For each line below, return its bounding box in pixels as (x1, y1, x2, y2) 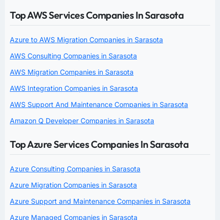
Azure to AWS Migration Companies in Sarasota (10, 35, 163, 44)
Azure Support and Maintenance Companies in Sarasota (10, 196, 191, 205)
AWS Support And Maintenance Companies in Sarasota (10, 100, 188, 109)
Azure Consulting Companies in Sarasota (10, 164, 140, 173)
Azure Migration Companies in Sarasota (10, 180, 137, 189)
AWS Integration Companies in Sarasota (10, 83, 138, 92)
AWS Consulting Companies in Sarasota (10, 51, 137, 60)
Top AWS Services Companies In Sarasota (10, 8, 184, 21)
